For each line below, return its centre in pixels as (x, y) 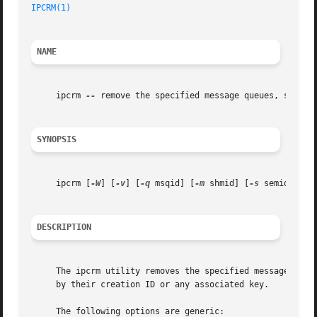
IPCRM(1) (51, 8)
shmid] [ (227, 184)
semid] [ (282, 184)
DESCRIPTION (64, 227)
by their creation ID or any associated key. (150, 285)
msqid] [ (173, 184)
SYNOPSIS (57, 140)
